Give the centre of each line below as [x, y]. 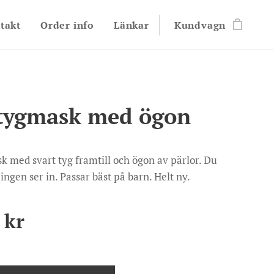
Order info [67, 25]
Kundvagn [200, 25]
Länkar [131, 25]
